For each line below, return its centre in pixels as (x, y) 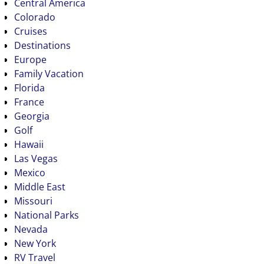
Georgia (32, 116)
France (29, 102)
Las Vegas (36, 158)
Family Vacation (49, 73)
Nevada (31, 229)
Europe (30, 59)
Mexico (29, 172)
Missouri (33, 201)
